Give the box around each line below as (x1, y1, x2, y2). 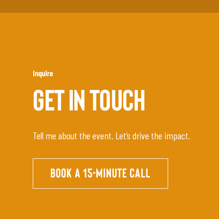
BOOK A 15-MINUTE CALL (50, 167, 151, 180)
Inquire (33, 68, 53, 78)
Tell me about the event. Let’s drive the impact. (33, 129, 191, 141)
